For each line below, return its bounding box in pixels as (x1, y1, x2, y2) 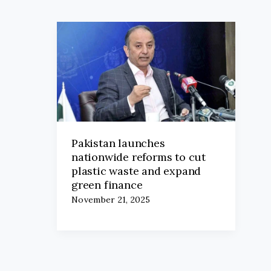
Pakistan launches (71, 135, 165, 150)
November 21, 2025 (71, 194, 151, 206)
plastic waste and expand (71, 163, 201, 178)
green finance (71, 177, 143, 192)
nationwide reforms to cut (71, 149, 206, 164)
